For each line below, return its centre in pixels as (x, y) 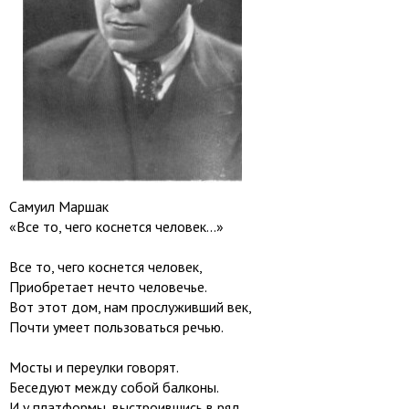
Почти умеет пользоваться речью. (116, 327)
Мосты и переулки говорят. (94, 367)
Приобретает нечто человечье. (108, 287)
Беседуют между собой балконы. (114, 387)
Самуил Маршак (59, 206)
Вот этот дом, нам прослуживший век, (131, 307)
